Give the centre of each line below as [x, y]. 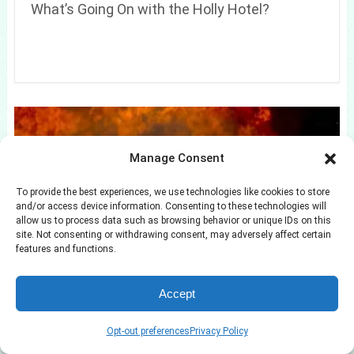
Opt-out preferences [148, 331]
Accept [177, 293]
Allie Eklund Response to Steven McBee [156, 269]
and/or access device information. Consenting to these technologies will [171, 206]
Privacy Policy [218, 331]
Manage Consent [177, 158]
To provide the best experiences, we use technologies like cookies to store [173, 192]
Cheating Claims [83, 288]
